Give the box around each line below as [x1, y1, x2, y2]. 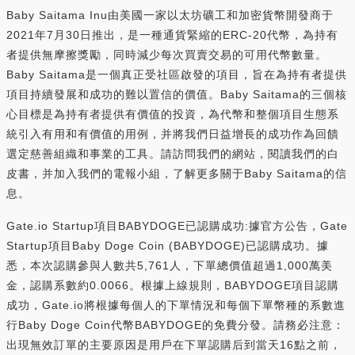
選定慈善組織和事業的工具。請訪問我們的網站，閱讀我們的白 [6, 147, 339, 160]
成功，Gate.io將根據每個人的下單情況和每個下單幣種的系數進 [6, 298, 345, 311]
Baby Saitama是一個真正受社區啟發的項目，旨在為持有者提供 [6, 67, 347, 81]
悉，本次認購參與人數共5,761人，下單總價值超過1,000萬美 [6, 258, 333, 272]
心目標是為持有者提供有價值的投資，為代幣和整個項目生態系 [6, 107, 339, 120]
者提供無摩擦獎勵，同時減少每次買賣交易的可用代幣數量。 [6, 48, 327, 61]
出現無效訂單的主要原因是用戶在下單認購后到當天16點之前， [6, 338, 342, 351]
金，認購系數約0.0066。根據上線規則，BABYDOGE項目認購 [6, 278, 339, 292]
